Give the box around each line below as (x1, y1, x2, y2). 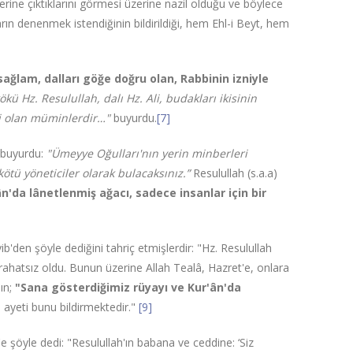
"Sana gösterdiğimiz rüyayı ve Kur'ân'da (12, 280, 242, 295)
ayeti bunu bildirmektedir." (4, 299, 139, 314)
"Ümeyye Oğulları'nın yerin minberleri (46, 146, 248, 161)
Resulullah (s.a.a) (190, 165, 278, 180)
